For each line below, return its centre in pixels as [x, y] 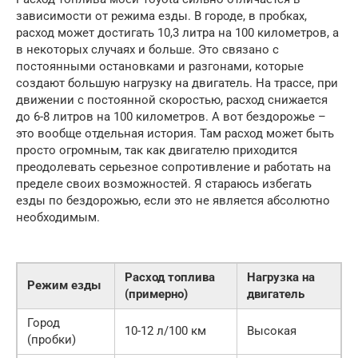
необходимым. [58, 217]
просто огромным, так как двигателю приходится [157, 150]
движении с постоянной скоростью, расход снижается [172, 99]
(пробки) [52, 339]
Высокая [272, 330]
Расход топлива [170, 277]
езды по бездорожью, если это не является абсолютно [173, 200]
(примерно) [156, 294]
